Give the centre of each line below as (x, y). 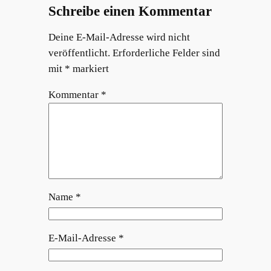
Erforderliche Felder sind (166, 53)
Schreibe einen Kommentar (130, 11)
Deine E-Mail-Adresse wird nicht (119, 38)
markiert (89, 69)
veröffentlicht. (79, 53)
